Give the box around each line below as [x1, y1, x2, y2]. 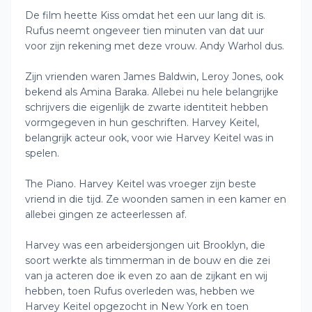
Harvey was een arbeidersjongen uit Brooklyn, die [25, 239, 265, 251]
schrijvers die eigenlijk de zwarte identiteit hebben [25, 101, 268, 114]
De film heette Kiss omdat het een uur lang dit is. [25, 9, 265, 22]
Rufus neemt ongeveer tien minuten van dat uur [25, 24, 264, 37]
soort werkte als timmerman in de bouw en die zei [25, 254, 270, 267]
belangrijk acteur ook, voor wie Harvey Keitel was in [25, 132, 274, 144]
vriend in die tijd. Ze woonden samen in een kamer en [25, 193, 286, 205]
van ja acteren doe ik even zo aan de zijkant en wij [25, 270, 267, 282]
